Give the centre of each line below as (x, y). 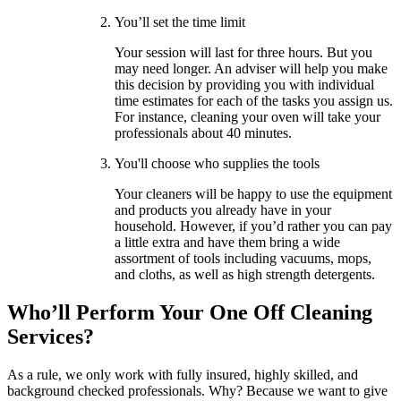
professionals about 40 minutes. (203, 133)
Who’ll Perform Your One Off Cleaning (190, 313)
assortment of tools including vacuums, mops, (243, 259)
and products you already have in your (223, 210)
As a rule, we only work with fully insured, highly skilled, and (183, 375)
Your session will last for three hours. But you (243, 53)
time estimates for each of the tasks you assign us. (254, 101)
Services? (51, 337)
